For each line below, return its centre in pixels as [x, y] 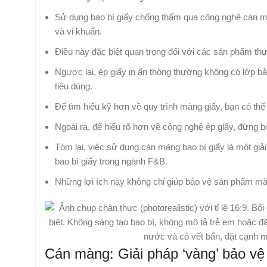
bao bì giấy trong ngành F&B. [111, 162]
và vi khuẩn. [78, 32]
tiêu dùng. [74, 86]
